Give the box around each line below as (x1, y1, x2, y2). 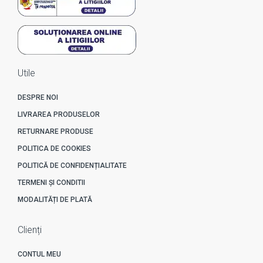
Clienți (18, 224, 42, 235)
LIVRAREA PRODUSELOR (18, 110, 100, 119)
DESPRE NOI (18, 93, 58, 102)
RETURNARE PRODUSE (18, 127, 93, 136)
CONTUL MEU (18, 249, 61, 258)
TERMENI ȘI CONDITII (18, 178, 85, 187)
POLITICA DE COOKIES (18, 144, 91, 153)
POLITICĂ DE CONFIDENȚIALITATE (18, 161, 127, 170)
